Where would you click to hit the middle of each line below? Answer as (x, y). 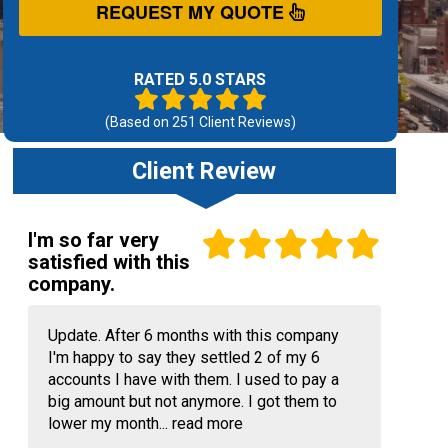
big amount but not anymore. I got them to (192, 402)
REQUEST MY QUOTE (192, 12)
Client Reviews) (245, 122)
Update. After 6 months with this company (193, 336)
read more (207, 424)
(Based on (138, 122)
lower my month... (109, 424)
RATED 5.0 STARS (200, 80)
